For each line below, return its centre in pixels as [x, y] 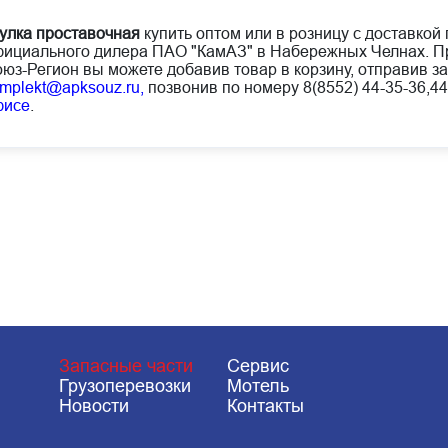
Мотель [258, 386]
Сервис [258, 366]
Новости [93, 406]
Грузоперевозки [124, 386]
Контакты [266, 406]
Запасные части [125, 366]
